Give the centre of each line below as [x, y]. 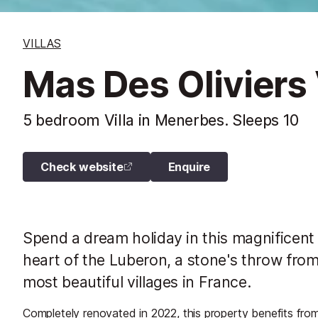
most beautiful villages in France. [137, 281]
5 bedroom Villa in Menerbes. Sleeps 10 [161, 120]
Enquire [189, 166]
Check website [82, 166]
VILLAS [42, 43]
